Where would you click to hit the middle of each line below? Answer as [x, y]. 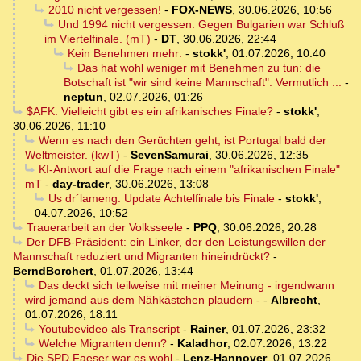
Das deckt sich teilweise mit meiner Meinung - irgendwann [186, 286]
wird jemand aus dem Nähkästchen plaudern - [143, 300]
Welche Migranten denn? [102, 344]
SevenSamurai [170, 155]
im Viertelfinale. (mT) [98, 39]
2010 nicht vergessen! [104, 10]
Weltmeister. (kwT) [73, 155]
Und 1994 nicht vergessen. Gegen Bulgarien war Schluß [201, 25]
